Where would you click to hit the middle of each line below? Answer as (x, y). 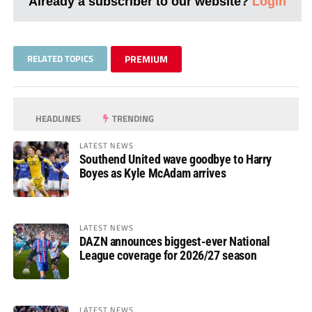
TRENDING (132, 118)
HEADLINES (57, 118)
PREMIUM (146, 58)
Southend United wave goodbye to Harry (175, 159)
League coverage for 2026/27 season (168, 255)
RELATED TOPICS (60, 58)
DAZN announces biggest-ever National (174, 241)
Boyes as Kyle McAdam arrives (153, 173)
